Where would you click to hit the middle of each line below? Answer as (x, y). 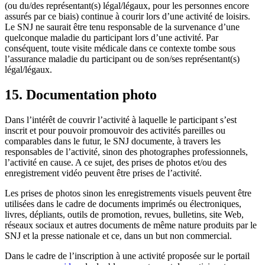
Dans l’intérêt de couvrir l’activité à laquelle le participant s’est (121, 119)
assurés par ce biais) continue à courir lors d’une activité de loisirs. (127, 17)
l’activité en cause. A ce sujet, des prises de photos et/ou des (116, 162)
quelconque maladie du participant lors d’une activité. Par (112, 38)
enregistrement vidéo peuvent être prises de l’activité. (103, 173)
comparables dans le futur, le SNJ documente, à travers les (113, 141)
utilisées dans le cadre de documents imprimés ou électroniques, (123, 203)
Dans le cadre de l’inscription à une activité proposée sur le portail (127, 256)
